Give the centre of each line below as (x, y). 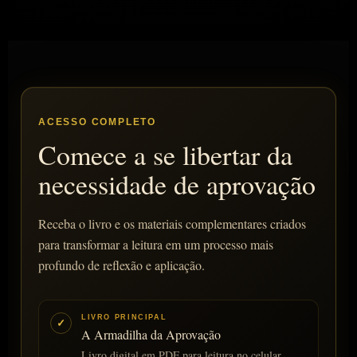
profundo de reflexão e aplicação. (122, 265)
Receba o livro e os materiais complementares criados (172, 224)
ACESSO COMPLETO (97, 122)
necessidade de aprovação (177, 184)
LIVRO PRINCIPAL (124, 318)
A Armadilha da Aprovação (151, 335)
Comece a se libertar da (165, 155)
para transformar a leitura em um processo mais (156, 245)
